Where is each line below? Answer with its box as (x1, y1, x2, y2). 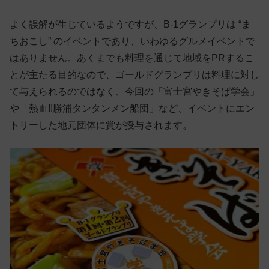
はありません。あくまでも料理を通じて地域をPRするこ (10, 53, 254, 64)
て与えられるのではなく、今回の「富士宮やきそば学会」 (10, 86, 259, 97)
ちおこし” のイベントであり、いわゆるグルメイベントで (10, 36, 255, 47)
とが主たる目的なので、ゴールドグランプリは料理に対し (10, 70, 259, 80)
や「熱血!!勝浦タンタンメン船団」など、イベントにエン (10, 103, 255, 114)
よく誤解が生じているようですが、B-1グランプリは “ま (10, 19, 251, 30)
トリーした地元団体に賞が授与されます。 (10, 120, 192, 131)
